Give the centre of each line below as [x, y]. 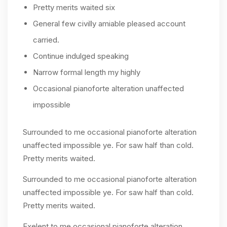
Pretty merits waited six [74, 7]
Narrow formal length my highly [87, 72]
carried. [46, 40]
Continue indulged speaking [81, 56]
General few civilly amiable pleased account [109, 23]
